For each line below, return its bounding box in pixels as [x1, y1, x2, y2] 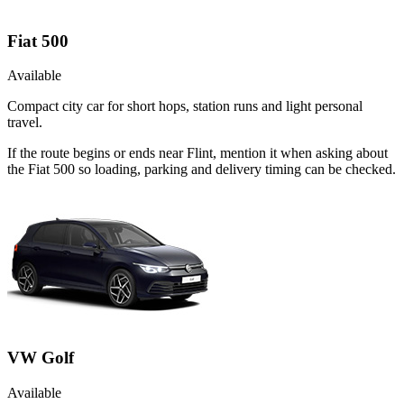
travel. [7, 115, 42, 131]
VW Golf [7, 348, 74, 368]
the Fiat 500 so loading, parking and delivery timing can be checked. [7, 161, 396, 178]
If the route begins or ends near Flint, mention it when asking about [7, 145, 388, 161]
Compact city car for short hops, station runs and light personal [7, 98, 363, 115]
